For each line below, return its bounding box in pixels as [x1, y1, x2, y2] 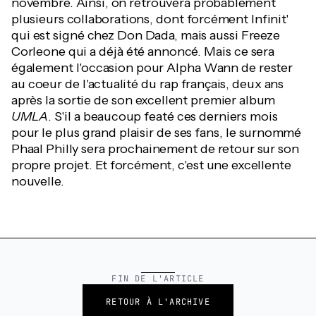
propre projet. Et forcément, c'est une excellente [11, 157, 291, 173]
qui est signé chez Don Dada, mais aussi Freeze [11, 28, 280, 43]
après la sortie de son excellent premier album [11, 92, 276, 108]
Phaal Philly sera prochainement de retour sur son [11, 141, 299, 157]
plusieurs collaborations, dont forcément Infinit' [11, 11, 288, 27]
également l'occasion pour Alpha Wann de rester [11, 60, 293, 75]
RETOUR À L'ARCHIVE [106, 296, 210, 308]
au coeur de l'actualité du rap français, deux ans [11, 76, 284, 92]
